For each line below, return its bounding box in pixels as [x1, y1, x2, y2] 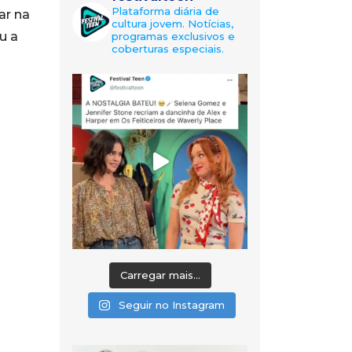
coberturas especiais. [112, 42, 224, 56]
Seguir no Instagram [118, 299, 225, 312]
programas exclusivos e [112, 30, 235, 43]
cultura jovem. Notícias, [112, 17, 233, 31]
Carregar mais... [119, 269, 200, 282]
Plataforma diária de [112, 5, 219, 18]
